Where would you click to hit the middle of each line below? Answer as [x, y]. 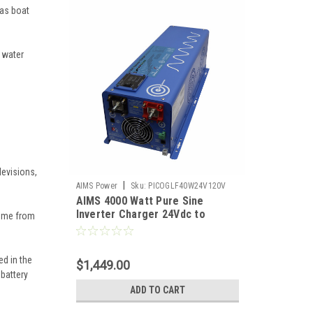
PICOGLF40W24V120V [187, 186]
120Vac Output [111, 227]
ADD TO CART [157, 290]
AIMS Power [96, 186]
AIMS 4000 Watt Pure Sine [140, 201]
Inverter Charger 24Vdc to [140, 214]
